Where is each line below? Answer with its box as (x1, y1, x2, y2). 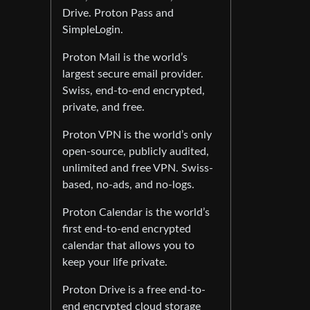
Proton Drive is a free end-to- (62, 284, 206, 295)
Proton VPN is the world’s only (62, 129, 212, 140)
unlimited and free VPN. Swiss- (62, 162, 213, 174)
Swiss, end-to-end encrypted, (62, 84, 205, 96)
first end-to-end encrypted (62, 223, 191, 235)
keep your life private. (62, 256, 167, 268)
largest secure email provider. (62, 68, 203, 80)
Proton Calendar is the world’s (62, 206, 210, 218)
